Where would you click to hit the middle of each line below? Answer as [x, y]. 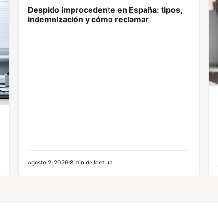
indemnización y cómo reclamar [88, 19]
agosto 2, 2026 [48, 162]
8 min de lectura [91, 162]
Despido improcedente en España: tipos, [105, 10]
